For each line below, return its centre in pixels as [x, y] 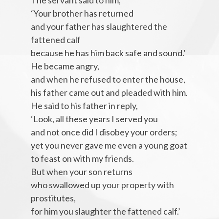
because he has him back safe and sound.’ [108, 53]
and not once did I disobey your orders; [104, 132]
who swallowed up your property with [102, 185]
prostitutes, [53, 198]
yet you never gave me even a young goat [109, 145]
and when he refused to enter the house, [108, 79]
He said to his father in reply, [84, 106]
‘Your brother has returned [82, 13]
